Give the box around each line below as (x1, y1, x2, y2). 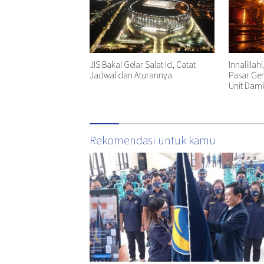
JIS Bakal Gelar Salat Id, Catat (90, 58, 196, 70)
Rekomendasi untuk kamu (90, 131, 216, 147)
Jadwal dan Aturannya (90, 68, 172, 81)
